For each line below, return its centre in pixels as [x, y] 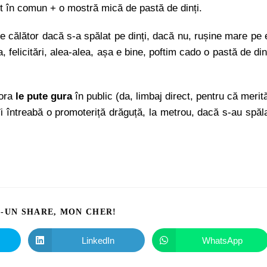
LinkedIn [98, 240]
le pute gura [44, 96]
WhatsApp [222, 240]
